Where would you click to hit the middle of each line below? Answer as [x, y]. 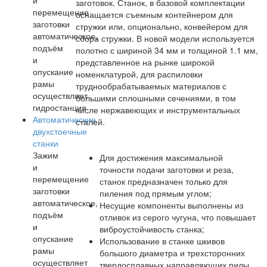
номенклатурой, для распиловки [139, 74]
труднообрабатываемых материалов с [151, 86]
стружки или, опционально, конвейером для [162, 26]
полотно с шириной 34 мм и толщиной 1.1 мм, [167, 50]
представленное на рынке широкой [145, 62]
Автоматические [64, 119]
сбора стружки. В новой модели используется [165, 38]
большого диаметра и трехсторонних [172, 253]
